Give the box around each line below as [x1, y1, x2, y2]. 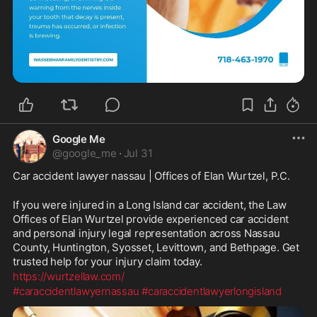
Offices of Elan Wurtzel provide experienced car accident [13, 212, 289, 226]
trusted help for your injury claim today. [13, 255, 202, 269]
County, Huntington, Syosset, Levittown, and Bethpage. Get [13, 241, 299, 255]
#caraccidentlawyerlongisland [142, 284, 282, 299]
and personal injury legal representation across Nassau [13, 226, 280, 241]
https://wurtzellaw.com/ [13, 270, 125, 284]
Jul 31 [123, 146, 153, 161]
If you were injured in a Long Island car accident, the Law [13, 198, 287, 212]
